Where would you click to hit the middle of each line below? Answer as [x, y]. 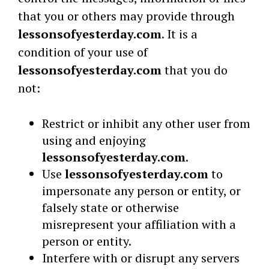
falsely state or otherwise [110, 207]
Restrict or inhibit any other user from [146, 123]
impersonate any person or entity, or [141, 191]
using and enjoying [94, 140]
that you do [195, 70]
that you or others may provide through [126, 16]
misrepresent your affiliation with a [139, 224]
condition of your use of [83, 52]
